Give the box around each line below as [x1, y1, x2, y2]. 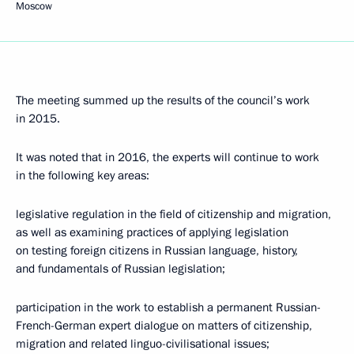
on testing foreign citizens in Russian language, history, [16, 243, 298, 258]
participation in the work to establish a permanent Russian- [16, 299, 321, 315]
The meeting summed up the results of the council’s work [16, 92, 310, 108]
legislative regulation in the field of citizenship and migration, [16, 206, 331, 222]
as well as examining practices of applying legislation [16, 224, 288, 240]
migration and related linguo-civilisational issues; [16, 336, 269, 352]
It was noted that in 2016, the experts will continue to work [16, 149, 319, 165]
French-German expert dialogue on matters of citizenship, [16, 318, 312, 333]
